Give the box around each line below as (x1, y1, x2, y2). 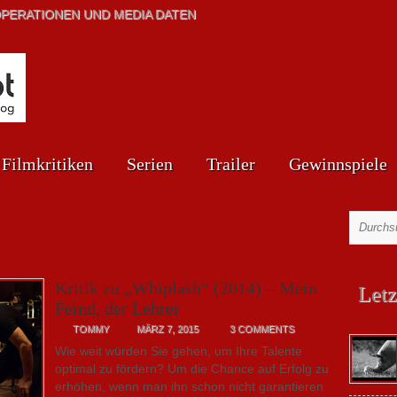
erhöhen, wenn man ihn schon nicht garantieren (55, 379, 323, 393)
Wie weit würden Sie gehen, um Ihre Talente (55, 344, 302, 358)
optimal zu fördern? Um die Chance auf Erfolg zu (55, 362, 329, 376)
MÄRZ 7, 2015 (136, 323, 198, 334)
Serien (127, 154, 173, 174)
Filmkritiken (2, 154, 93, 174)
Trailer (206, 154, 255, 174)
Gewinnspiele (289, 154, 387, 174)
